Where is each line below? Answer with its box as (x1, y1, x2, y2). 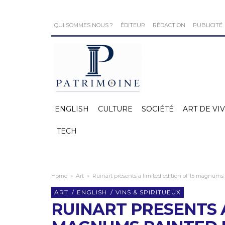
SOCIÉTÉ (142, 104, 174, 114)
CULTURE (98, 104, 133, 114)
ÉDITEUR (121, 22, 145, 29)
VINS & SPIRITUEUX (116, 188, 181, 196)
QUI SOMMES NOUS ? (54, 22, 113, 29)
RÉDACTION (153, 22, 185, 29)
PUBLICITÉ (193, 22, 222, 29)
